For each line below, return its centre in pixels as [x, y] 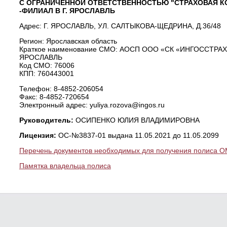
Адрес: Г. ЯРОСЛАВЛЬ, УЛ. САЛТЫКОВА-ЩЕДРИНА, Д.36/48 [120, 26]
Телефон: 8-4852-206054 [61, 89]
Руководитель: [47, 120]
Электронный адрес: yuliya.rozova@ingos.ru [92, 105]
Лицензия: [39, 135]
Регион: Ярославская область [68, 41]
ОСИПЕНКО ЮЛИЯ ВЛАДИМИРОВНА [137, 120]
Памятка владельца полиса [65, 166]
